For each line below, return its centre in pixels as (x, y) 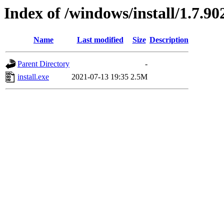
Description (169, 40)
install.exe (33, 77)
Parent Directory (43, 64)
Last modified (100, 40)
